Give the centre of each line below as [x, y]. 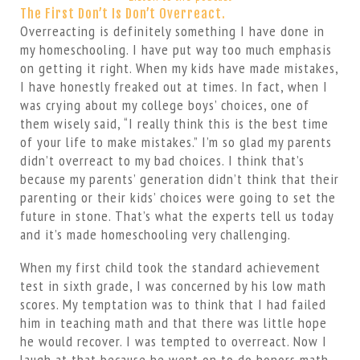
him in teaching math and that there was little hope [173, 323]
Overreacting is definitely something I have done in [172, 31]
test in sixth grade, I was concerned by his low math [173, 286]
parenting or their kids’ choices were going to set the [178, 197]
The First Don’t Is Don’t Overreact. [123, 14]
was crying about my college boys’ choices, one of [164, 105]
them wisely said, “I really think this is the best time [174, 123]
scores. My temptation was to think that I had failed [173, 304]
